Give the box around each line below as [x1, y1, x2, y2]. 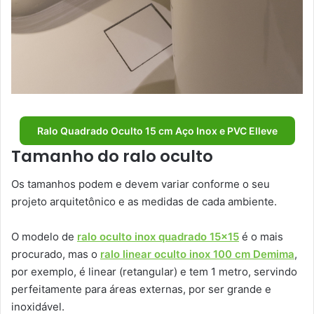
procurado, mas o [11, 247, 100, 261]
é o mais [239, 230, 283, 244]
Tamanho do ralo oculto [11, 144, 213, 168]
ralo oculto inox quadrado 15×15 [77, 230, 239, 244]
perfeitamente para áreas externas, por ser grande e [11, 282, 271, 296]
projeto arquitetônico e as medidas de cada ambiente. [11, 195, 277, 209]
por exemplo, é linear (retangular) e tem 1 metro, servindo [11, 265, 297, 279]
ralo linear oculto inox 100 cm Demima [100, 247, 294, 261]
